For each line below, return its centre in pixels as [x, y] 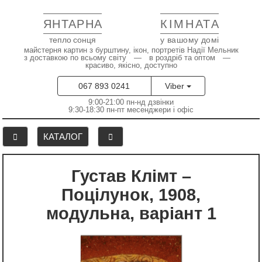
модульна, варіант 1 [131, 213]
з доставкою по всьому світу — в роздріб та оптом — [131, 58]
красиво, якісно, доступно [131, 65]
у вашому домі [189, 39]
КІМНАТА [190, 24]
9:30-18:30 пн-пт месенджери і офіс [131, 110]
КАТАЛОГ [63, 137]
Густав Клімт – [75, 176]
